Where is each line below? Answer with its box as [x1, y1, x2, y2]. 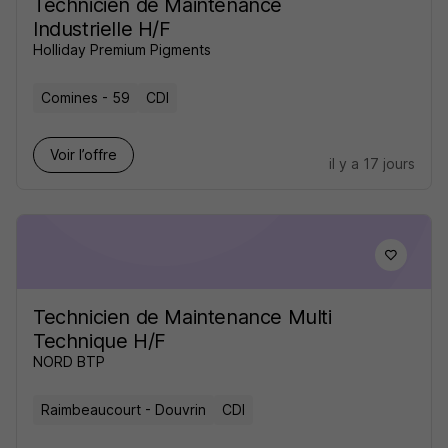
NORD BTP [33, 353, 105, 370]
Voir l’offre [50, 146, 117, 163]
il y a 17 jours [329, 155, 415, 172]
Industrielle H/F [33, 17, 171, 41]
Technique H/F [33, 329, 166, 353]
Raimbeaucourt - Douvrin [41, 401, 206, 418]
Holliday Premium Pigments [33, 41, 211, 58]
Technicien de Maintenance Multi [33, 305, 332, 329]
